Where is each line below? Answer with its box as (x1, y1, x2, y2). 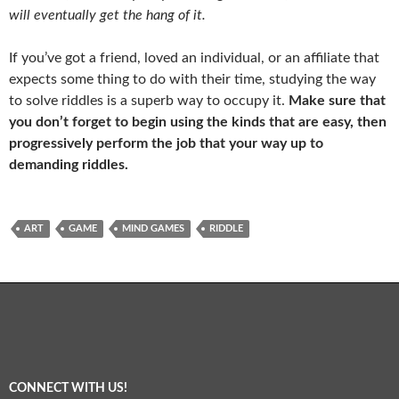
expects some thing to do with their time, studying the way (9, 71, 376, 86)
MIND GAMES (122, 223, 184, 233)
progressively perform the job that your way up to (9, 135, 323, 151)
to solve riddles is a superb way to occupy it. (9, 93, 289, 108)
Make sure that (289, 93, 386, 108)
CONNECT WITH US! (9, 381, 127, 395)
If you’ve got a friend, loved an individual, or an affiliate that (9, 50, 379, 65)
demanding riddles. (9, 157, 128, 172)
